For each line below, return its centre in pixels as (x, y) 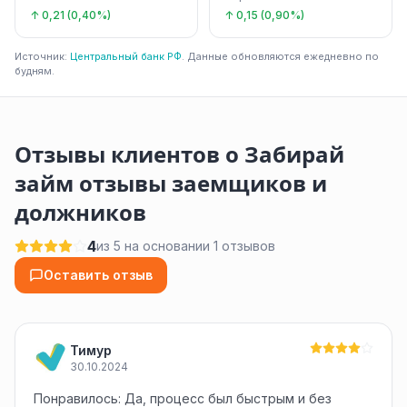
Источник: (42, 56)
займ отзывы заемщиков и (171, 184)
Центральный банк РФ (126, 56)
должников (80, 213)
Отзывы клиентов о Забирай (179, 155)
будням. (35, 71)
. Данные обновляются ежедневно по (280, 56)
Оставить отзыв (98, 275)
